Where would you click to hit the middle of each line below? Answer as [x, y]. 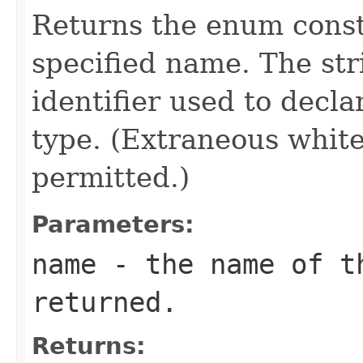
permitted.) [111, 177]
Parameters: [113, 224]
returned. [105, 302]
